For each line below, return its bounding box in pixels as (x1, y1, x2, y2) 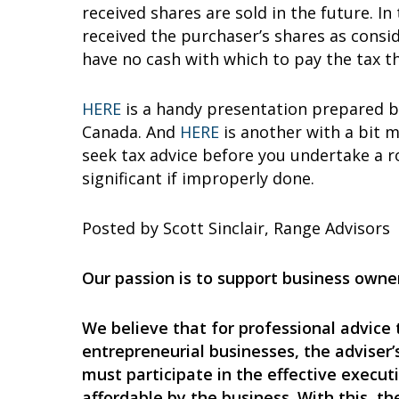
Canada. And (82, 121, 180, 142)
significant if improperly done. (82, 167, 314, 189)
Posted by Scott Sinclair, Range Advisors (82, 217, 390, 239)
